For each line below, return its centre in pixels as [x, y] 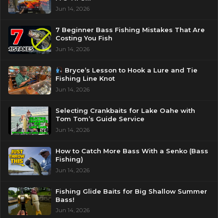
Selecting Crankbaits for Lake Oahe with [125, 111]
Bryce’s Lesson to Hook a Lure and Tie [130, 70]
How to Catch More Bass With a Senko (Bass [132, 151]
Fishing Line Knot [85, 79]
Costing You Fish [84, 38]
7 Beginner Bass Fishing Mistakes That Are [130, 30]
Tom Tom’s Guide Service [100, 119]
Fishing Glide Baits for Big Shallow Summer [131, 191]
